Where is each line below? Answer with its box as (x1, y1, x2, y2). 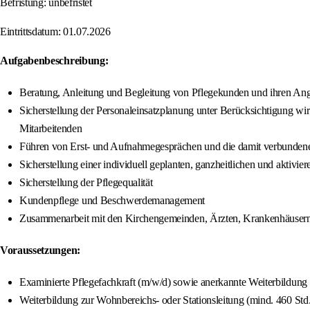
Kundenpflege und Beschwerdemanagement (19, 194, 206, 207)
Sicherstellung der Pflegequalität (19, 176, 153, 189)
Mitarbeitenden (19, 122, 82, 135)
